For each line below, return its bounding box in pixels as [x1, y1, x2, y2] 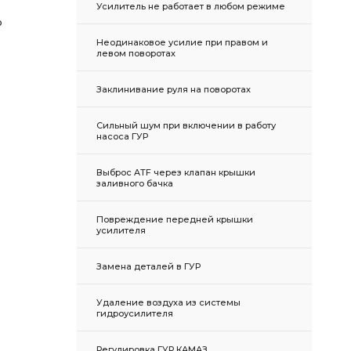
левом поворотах [96, 48, 175, 59]
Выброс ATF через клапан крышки [96, 167, 255, 178]
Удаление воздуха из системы [96, 297, 241, 308]
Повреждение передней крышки [96, 214, 253, 225]
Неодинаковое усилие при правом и [96, 37, 268, 48]
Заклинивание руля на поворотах [96, 84, 251, 95]
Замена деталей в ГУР [96, 261, 201, 272]
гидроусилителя [96, 308, 173, 319]
